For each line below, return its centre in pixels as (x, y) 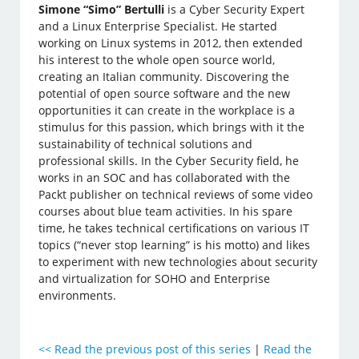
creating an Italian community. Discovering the (164, 77)
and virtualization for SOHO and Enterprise (155, 279)
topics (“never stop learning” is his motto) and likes (175, 245)
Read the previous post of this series (153, 349)
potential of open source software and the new (165, 94)
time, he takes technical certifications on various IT (174, 228)
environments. (78, 296)
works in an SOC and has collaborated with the (165, 178)
